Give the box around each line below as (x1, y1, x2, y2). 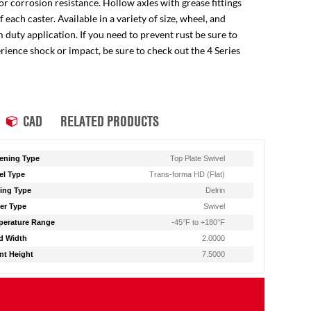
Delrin (205, 186, 226, 194)
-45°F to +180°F (171, 218, 226, 226)
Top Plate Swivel (170, 154, 226, 162)
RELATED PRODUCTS (60, 111, 159, 131)
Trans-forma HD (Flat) (149, 170, 226, 178)
